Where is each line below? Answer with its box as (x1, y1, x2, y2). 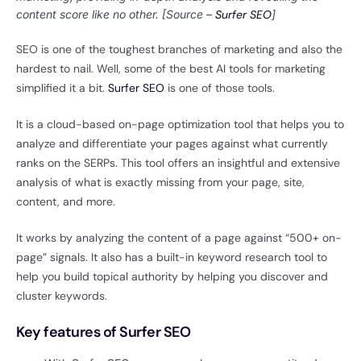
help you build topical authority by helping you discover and (16, 268, 328, 284)
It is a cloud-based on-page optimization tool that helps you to (16, 116, 344, 131)
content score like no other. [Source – (16, 6, 215, 21)
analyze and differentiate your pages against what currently (16, 135, 328, 151)
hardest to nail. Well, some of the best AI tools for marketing (16, 60, 326, 76)
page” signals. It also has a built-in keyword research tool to (16, 249, 327, 264)
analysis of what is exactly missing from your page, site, (16, 174, 305, 189)
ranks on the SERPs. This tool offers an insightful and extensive (16, 155, 340, 170)
